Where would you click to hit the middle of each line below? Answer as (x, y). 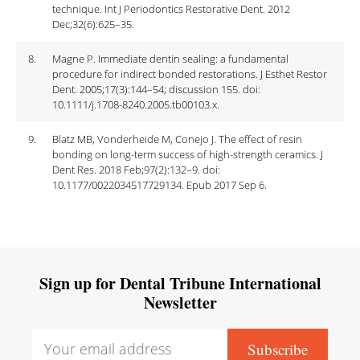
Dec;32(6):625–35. (93, 24)
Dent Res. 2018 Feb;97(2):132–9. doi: (136, 170)
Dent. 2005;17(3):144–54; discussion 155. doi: (156, 89)
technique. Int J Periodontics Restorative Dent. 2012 (171, 9)
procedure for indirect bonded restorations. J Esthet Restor (190, 74)
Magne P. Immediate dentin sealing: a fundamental (170, 59)
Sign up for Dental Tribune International (180, 283)
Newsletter (180, 303)
